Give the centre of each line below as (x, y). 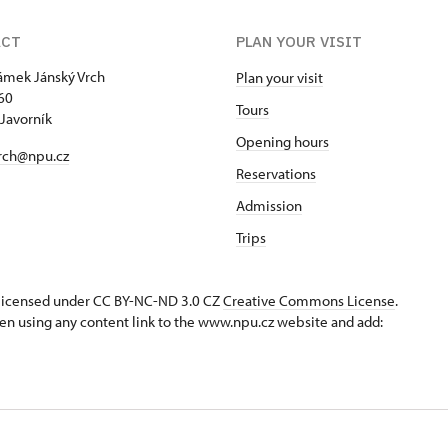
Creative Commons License (309, 301)
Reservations (276, 174)
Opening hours (282, 142)
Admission (269, 206)
